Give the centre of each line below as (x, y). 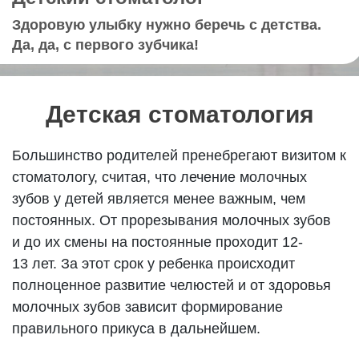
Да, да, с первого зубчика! (106, 45)
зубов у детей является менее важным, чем (159, 199)
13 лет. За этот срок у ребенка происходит (154, 264)
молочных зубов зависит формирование (148, 307)
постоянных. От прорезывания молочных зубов (172, 220)
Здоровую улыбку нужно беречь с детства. (167, 25)
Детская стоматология (179, 114)
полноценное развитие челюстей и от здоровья (172, 285)
